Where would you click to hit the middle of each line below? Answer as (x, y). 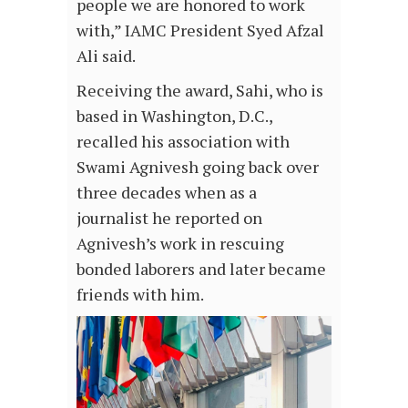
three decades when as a (167, 193)
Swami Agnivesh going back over (198, 167)
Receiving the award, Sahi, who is (200, 91)
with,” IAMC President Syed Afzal (200, 31)
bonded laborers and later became (201, 269)
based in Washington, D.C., (174, 116)
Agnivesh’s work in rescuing (180, 244)
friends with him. (140, 295)
